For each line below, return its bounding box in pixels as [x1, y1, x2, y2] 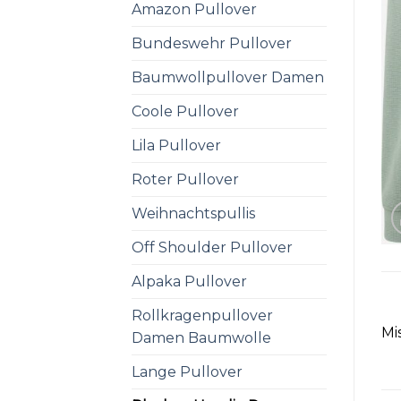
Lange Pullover [132, 363, 243, 380]
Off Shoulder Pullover [132, 238, 293, 256]
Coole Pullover [132, 102, 239, 120]
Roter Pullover [132, 170, 239, 188]
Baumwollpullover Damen [132, 68, 324, 86]
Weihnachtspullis [132, 204, 255, 222]
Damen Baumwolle [132, 328, 271, 346]
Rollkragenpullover [132, 306, 273, 324]
